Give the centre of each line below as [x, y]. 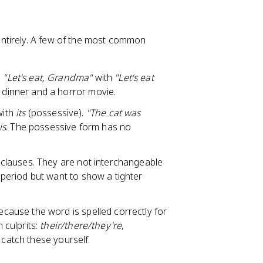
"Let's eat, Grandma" [48, 77]
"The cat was [113, 113]
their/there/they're [81, 225]
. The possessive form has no [69, 127]
